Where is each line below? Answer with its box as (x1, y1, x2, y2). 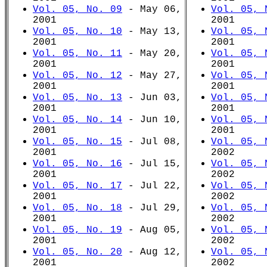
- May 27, (122, 70, 182, 81)
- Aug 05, (122, 225, 182, 235)
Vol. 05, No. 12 (33, 70, 122, 81)
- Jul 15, (122, 159, 182, 169)
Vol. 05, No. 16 (33, 159, 122, 169)
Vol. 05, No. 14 (33, 114, 122, 125)
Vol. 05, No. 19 (33, 225, 122, 235)
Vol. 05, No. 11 (33, 48, 122, 59)
